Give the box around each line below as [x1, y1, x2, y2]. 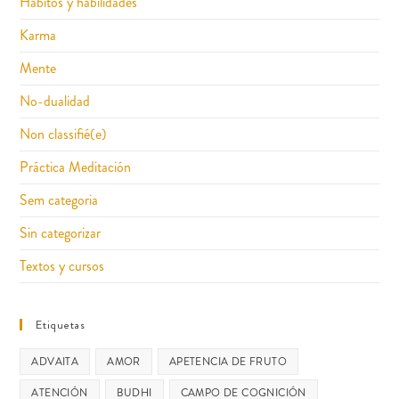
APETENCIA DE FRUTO [168, 353, 288, 370]
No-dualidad [20, 90, 91, 111]
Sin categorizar [20, 222, 102, 243]
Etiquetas [36, 315, 86, 333]
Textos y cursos [20, 255, 105, 276]
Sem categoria [20, 189, 99, 210]
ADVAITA [31, 353, 79, 370]
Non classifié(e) [20, 123, 108, 144]
